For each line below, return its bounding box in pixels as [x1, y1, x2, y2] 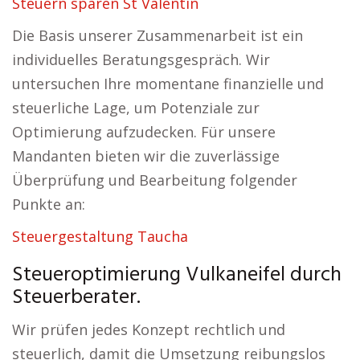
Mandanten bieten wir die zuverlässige [12, 146, 280, 166]
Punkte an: [12, 194, 85, 214]
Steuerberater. [12, 281, 141, 314]
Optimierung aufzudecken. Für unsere [12, 122, 276, 141]
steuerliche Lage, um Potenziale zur [12, 98, 260, 117]
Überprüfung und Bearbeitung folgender [12, 170, 297, 190]
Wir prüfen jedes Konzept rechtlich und [12, 320, 285, 339]
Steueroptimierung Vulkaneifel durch [12, 259, 342, 292]
